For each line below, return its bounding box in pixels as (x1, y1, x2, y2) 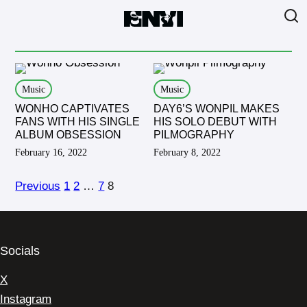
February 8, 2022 (153, 147, 221, 158)
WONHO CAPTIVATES (15, 103, 130, 114)
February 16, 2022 (15, 147, 88, 158)
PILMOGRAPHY (153, 129, 234, 140)
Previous (15, 180, 61, 193)
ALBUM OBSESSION (15, 129, 122, 140)
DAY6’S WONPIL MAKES (153, 103, 280, 114)
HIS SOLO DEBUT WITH (153, 116, 277, 127)
